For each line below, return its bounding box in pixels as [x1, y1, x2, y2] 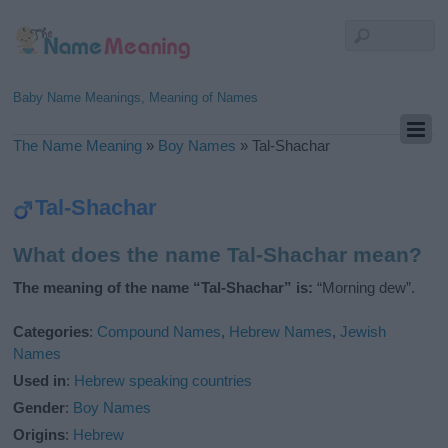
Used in [13, 372, 67, 390]
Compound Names [97, 323, 222, 341]
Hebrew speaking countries [74, 372, 253, 390]
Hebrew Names [229, 323, 333, 341]
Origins [13, 426, 66, 444]
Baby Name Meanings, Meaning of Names [13, 90, 259, 105]
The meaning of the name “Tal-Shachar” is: [13, 279, 314, 297]
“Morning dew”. [313, 279, 416, 297]
